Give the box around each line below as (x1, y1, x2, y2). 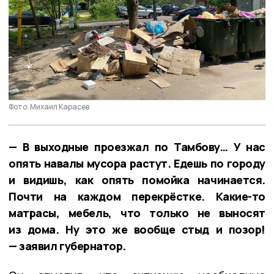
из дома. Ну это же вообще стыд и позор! (9, 222, 265, 237)
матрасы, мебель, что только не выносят (9, 206, 265, 221)
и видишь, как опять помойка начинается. (9, 172, 265, 188)
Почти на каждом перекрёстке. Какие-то (9, 189, 265, 204)
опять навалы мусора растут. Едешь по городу (9, 156, 265, 171)
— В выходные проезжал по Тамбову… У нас (9, 139, 265, 155)
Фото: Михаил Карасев (9, 102, 89, 113)
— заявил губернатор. (9, 239, 127, 254)
